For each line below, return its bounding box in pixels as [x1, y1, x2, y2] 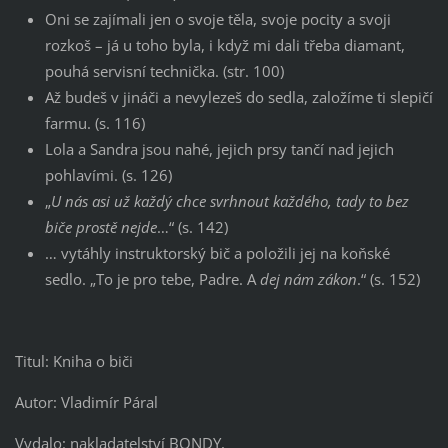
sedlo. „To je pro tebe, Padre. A [44, 268, 260, 289]
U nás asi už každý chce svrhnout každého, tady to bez [50, 190, 409, 211]
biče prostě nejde [44, 216, 157, 237]
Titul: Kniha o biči [14, 350, 133, 371]
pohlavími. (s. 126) [44, 164, 172, 185]
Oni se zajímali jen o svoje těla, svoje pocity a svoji [44, 8, 391, 29]
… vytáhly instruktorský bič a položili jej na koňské [44, 242, 390, 263]
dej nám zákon [259, 268, 357, 289]
